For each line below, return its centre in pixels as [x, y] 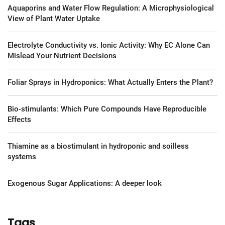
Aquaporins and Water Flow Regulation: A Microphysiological [111, 8]
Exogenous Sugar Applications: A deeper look [85, 183]
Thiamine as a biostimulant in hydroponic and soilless [98, 146]
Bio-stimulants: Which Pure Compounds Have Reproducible [107, 109]
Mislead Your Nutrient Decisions [62, 55]
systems [22, 156]
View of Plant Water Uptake [54, 18]
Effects [19, 119]
